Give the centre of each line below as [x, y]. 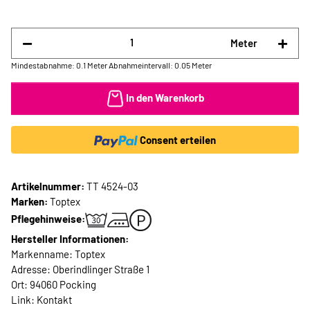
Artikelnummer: [49, 186]
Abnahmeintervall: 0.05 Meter [160, 65]
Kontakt [54, 300]
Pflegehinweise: [48, 218]
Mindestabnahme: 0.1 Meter [59, 65]
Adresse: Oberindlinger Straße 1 [80, 270]
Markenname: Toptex [58, 254]
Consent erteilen [178, 140]
